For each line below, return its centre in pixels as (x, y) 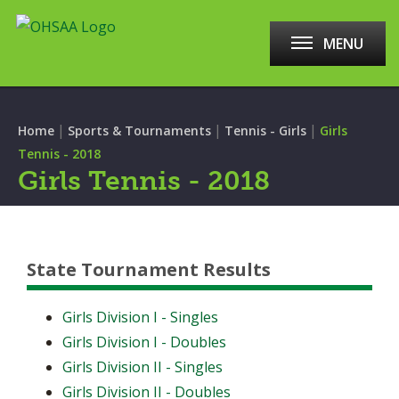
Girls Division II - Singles (142, 367)
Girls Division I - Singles (140, 317)
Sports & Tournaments (139, 130)
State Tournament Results (149, 269)
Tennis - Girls (265, 130)
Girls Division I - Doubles (144, 342)
